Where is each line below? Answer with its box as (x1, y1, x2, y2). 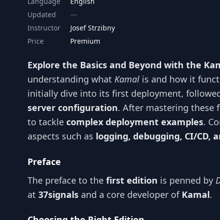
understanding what (27, 73, 114, 85)
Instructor (27, 23, 60, 32)
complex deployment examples (66, 116, 203, 128)
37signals (38, 188, 79, 200)
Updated (27, 10, 56, 19)
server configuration (27, 102, 118, 113)
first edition (106, 174, 158, 186)
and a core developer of (79, 188, 182, 200)
